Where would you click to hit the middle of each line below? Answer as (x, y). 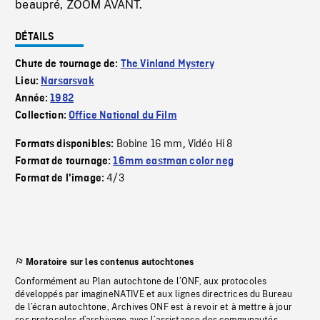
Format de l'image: (61, 179)
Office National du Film (123, 116)
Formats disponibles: (66, 144)
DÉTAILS (35, 37)
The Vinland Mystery (167, 64)
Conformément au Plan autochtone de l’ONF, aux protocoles (141, 281)
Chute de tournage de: (68, 64)
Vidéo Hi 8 (210, 144)
